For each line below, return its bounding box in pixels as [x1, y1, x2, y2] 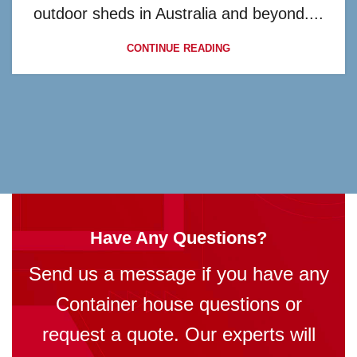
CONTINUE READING [127, 42, 230, 55]
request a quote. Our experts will [41, 324, 316, 346]
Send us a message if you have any [28, 263, 329, 285]
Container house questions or [55, 293, 302, 316]
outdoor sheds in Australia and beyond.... [33, 5, 324, 23]
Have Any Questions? [90, 228, 267, 249]
